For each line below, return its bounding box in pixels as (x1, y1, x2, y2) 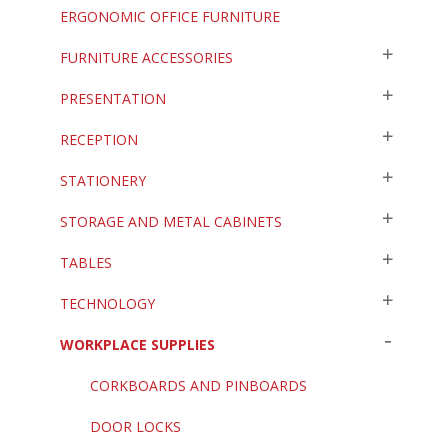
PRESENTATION (60, 89, 166, 109)
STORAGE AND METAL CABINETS (60, 212, 282, 232)
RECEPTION (60, 130, 138, 150)
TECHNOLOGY (60, 294, 155, 314)
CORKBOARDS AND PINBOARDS (90, 376, 307, 396)
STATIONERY (60, 171, 146, 191)
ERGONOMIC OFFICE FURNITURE (60, 7, 280, 27)
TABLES (60, 253, 112, 273)
